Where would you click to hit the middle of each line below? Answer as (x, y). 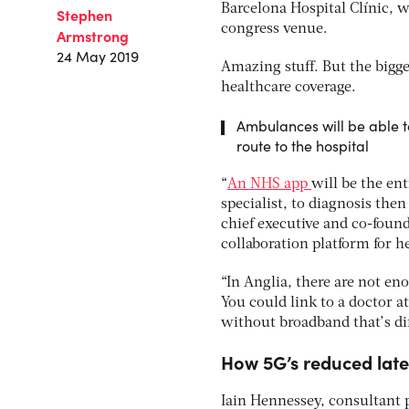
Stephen (84, 15)
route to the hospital (303, 146)
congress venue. (274, 29)
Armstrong (93, 36)
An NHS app (269, 184)
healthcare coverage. (288, 88)
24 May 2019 (98, 57)
